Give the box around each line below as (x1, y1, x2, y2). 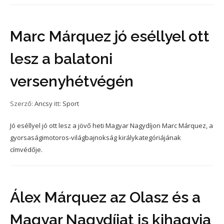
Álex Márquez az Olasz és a (10, 188, 200, 206)
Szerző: (10, 99, 34, 108)
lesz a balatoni (10, 50, 112, 67)
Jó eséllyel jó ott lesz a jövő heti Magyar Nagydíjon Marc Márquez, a (10, 121, 213, 130)
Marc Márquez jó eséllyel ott (10, 27, 209, 45)
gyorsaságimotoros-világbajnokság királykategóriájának (10, 133, 181, 142)
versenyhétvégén (10, 72, 133, 90)
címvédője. (10, 145, 42, 154)
